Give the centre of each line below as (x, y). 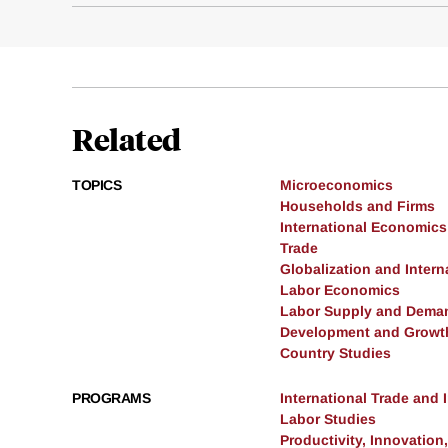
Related (126, 139)
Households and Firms (357, 206)
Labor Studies (328, 419)
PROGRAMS (111, 398)
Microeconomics (336, 185)
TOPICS (96, 185)
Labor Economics (340, 290)
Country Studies (335, 353)
